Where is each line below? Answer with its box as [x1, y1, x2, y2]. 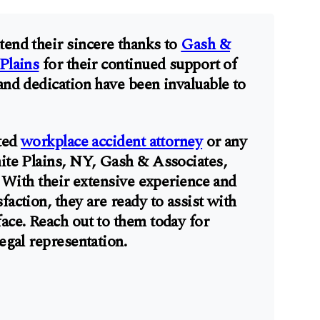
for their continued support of [39, 53, 237, 76]
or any [202, 130, 247, 154]
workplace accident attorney [20, 130, 203, 154]
